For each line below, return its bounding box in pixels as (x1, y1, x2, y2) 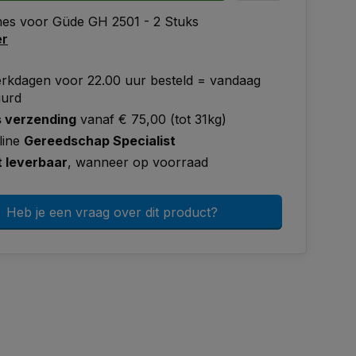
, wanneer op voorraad (68, 154, 208, 170)
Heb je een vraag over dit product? (6, 204, 218, 220)
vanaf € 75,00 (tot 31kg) (76, 111, 226, 127)
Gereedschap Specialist (24, 133, 176, 149)
